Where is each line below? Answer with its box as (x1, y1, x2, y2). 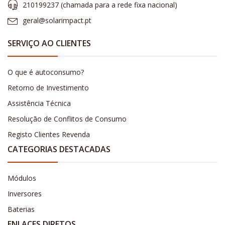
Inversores (8, 189, 42, 199)
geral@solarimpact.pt (23, 16, 91, 26)
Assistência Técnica (8, 98, 71, 108)
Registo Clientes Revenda (8, 130, 90, 140)
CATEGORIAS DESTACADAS (8, 144, 110, 155)
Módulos (8, 173, 36, 183)
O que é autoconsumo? (8, 67, 84, 77)
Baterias (8, 204, 35, 214)
